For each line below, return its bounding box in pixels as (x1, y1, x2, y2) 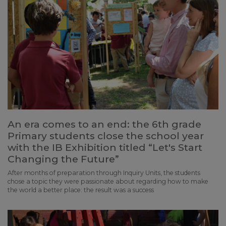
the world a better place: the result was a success (8, 186, 154, 194)
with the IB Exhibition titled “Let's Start (8, 141, 202, 153)
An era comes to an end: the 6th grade (8, 118, 201, 130)
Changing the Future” (8, 152, 119, 165)
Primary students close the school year (8, 129, 204, 142)
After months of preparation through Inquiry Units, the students (8, 168, 200, 177)
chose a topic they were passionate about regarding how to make (8, 177, 208, 185)
